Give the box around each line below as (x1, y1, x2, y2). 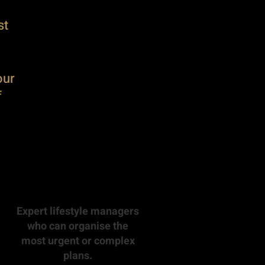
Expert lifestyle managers (17, 203, 139, 219)
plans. (63, 248, 92, 264)
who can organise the (27, 218, 128, 234)
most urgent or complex (21, 233, 135, 249)
